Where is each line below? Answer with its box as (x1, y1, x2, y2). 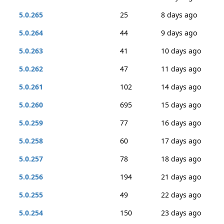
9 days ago (161, 28, 197, 37)
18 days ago (161, 154, 201, 163)
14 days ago (161, 82, 201, 91)
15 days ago (161, 100, 201, 109)
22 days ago (161, 190, 201, 199)
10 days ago (161, 46, 201, 55)
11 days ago (161, 64, 201, 73)
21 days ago (161, 172, 201, 181)
